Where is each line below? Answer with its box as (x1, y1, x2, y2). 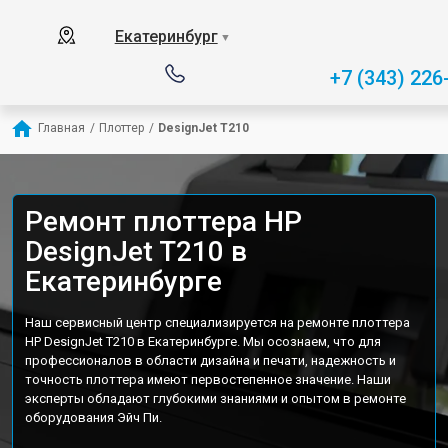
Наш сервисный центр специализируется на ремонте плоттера (25, 315, 410, 330)
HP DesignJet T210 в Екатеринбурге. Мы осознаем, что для (25, 334, 381, 349)
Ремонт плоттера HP (25, 205, 302, 238)
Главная (38, 121, 85, 135)
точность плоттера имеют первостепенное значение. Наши (25, 372, 391, 387)
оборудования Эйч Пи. (25, 410, 162, 425)
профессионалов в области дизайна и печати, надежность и (25, 353, 396, 368)
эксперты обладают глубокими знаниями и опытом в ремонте (25, 391, 406, 406)
